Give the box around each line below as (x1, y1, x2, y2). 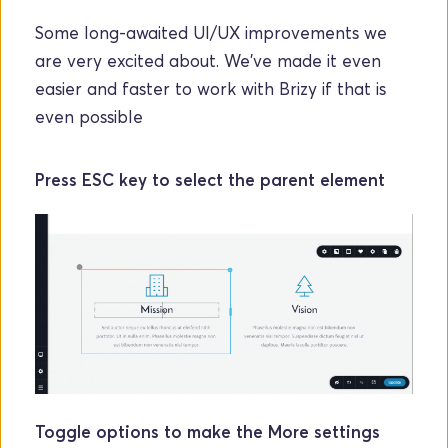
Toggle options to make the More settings (35, 420, 380, 442)
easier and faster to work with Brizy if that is (35, 78, 386, 100)
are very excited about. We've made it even (35, 50, 381, 72)
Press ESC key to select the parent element (35, 169, 385, 191)
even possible (35, 106, 143, 128)
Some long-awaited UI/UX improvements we (35, 22, 387, 44)
